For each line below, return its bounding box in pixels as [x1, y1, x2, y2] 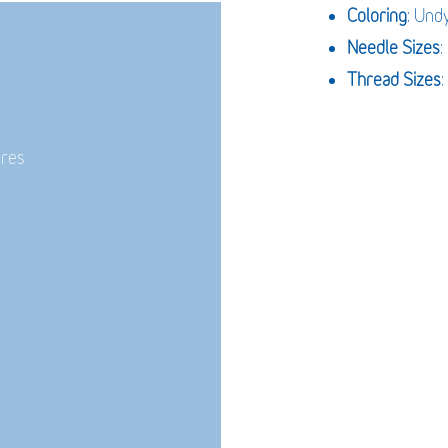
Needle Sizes [346, 37, 440, 59]
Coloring [346, 5, 407, 27]
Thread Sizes [346, 69, 441, 91]
